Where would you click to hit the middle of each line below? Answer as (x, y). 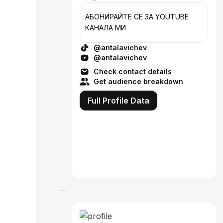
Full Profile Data (118, 101)
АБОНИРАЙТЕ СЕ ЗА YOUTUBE (120, 17)
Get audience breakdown (138, 81)
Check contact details (133, 71)
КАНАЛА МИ (106, 28)
